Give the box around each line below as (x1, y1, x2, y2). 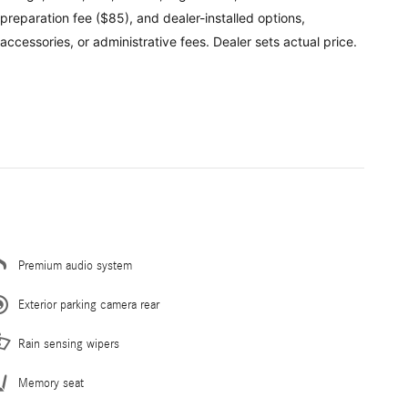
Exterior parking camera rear (18, 298, 159, 313)
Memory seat (18, 376, 84, 392)
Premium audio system (18, 259, 132, 274)
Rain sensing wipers (18, 337, 119, 352)
